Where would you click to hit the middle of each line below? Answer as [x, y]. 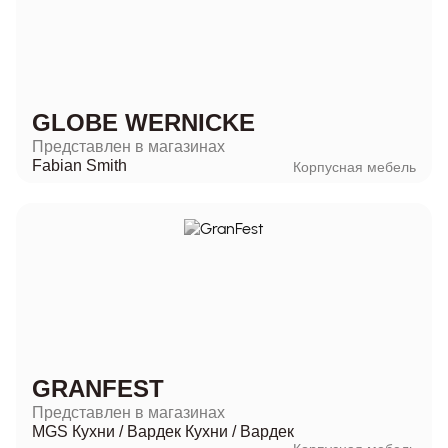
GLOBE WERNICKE [143, 122]
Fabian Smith [79, 165]
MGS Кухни [73, 431]
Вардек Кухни [177, 431]
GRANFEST [98, 388]
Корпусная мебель [354, 166]
